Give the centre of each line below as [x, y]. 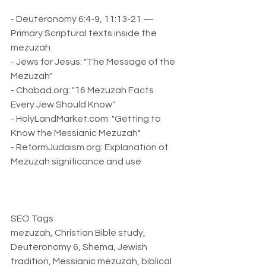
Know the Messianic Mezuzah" [77, 133]
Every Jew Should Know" [65, 104]
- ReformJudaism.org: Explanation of [90, 147]
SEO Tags [34, 218]
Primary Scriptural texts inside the [85, 33]
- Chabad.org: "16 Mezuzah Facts [83, 90]
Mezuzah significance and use [78, 161]
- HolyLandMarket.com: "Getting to [87, 119]
